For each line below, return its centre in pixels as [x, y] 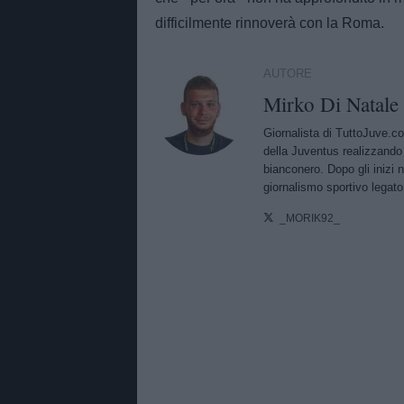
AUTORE [288, 74]
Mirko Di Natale [331, 104]
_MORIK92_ [310, 218]
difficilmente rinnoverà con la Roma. [270, 23]
